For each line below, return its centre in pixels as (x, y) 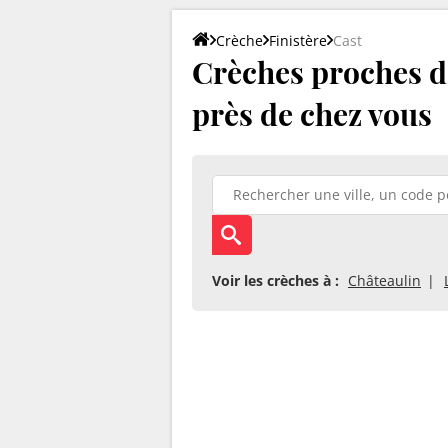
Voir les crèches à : (275, 280)
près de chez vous (312, 113)
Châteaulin (384, 280)
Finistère (298, 40)
